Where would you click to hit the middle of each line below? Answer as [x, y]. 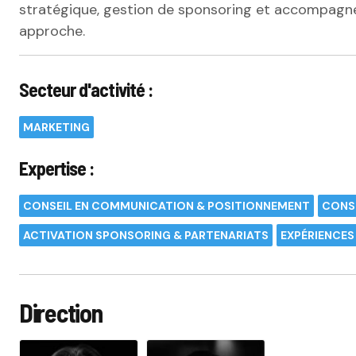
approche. [52, 31]
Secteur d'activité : [86, 89]
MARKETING [56, 127]
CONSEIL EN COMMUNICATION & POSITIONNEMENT [166, 206]
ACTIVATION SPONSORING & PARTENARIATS [146, 235]
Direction [61, 312]
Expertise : [57, 168]
